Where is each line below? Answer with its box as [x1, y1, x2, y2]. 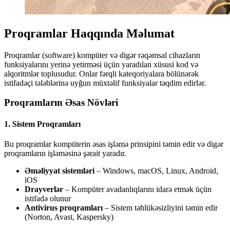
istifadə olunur [25, 194, 71, 203]
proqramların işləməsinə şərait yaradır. [4, 148, 126, 158]
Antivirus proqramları [25, 203, 103, 212]
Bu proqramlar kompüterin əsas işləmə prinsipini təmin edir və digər [4, 139, 223, 148]
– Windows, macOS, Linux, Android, [94, 166, 218, 175]
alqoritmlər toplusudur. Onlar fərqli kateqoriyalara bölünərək [4, 69, 199, 78]
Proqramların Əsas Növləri [4, 97, 118, 108]
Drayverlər [25, 184, 63, 194]
